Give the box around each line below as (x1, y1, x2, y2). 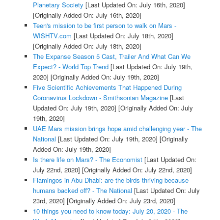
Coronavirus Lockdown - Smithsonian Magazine (32, 93, 168, 103)
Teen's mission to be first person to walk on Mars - (32, 21, 176, 30)
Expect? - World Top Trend (32, 62, 109, 72)
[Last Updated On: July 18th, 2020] (71, 31, 173, 41)
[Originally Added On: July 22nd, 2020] (80, 165, 192, 175)
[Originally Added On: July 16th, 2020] (32, 10, 141, 20)
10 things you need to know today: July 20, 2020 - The (32, 206, 188, 216)
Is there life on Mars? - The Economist (32, 155, 142, 165)
